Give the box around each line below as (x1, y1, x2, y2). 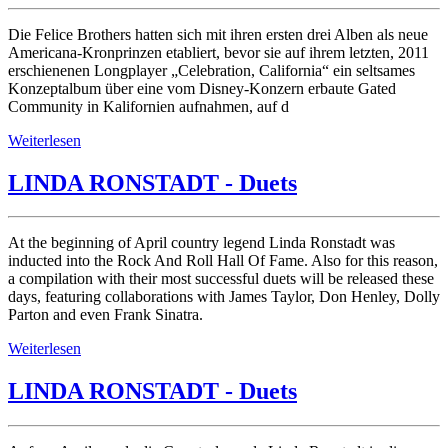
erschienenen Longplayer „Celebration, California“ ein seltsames (8, 61, 415, 79)
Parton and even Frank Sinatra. (8, 306, 203, 324)
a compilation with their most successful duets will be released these (8, 270, 434, 288)
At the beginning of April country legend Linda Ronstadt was (8, 234, 395, 252)
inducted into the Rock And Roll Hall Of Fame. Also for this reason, (8, 252, 438, 270)
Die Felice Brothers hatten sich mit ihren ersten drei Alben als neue (8, 25, 428, 43)
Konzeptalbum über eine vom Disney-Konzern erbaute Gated (8, 79, 396, 97)
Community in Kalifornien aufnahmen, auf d (8, 97, 289, 115)
